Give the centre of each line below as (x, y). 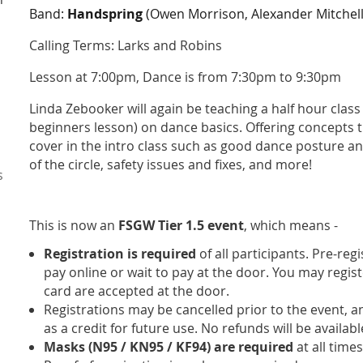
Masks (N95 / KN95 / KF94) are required (169, 347)
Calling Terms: (72, 45)
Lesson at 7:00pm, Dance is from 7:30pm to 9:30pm (185, 77)
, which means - (291, 225)
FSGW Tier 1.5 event (181, 225)
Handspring (105, 14)
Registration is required (120, 254)
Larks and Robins (168, 45)
